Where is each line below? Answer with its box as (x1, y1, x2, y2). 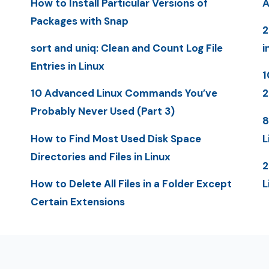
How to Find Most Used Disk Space (30, 131, 201, 145)
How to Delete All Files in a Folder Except (30, 177, 232, 190)
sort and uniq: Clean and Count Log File (30, 41, 223, 55)
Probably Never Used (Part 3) (30, 104, 175, 118)
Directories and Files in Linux (30, 150, 171, 163)
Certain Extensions (30, 195, 125, 208)
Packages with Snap (30, 14, 128, 28)
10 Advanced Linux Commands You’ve (30, 86, 217, 100)
